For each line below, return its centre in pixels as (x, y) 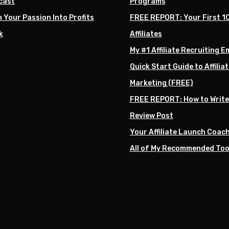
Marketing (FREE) (161, 83)
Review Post (151, 116)
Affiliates (146, 34)
